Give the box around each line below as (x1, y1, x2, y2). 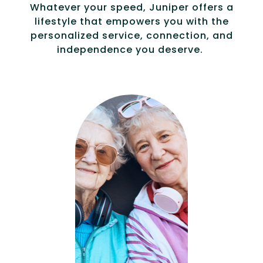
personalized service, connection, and (30, 29, 233, 43)
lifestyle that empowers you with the (34, 15, 229, 29)
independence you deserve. (57, 43, 206, 57)
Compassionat (92, 227, 171, 241)
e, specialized (95, 241, 168, 255)
